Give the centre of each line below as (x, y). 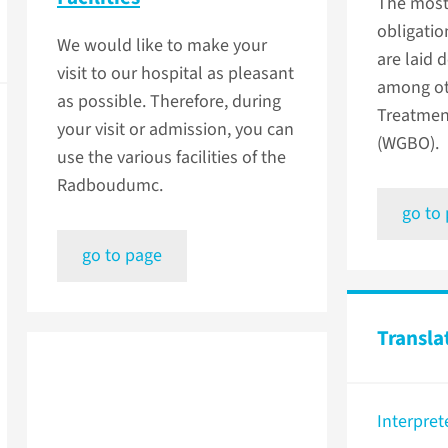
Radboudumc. (110, 186)
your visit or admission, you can (175, 130)
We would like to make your (162, 46)
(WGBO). (408, 144)
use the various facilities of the (171, 158)
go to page (122, 256)
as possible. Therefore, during (169, 102)
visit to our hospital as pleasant (175, 74)
